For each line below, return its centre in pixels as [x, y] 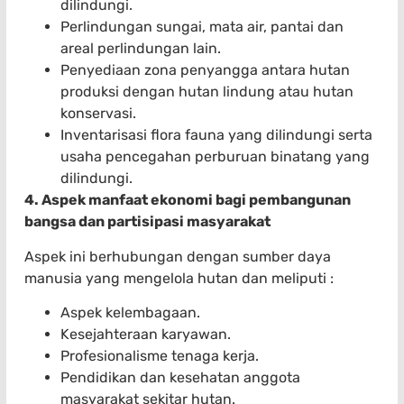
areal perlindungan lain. [141, 49]
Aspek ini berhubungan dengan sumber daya [178, 256]
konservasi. [98, 114]
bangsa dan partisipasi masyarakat [147, 222]
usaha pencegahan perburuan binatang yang [215, 157]
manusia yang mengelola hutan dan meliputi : [179, 278]
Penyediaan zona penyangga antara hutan [205, 70]
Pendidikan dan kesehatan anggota [180, 378]
